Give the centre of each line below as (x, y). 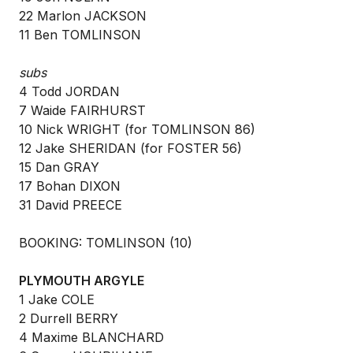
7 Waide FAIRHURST (82, 110)
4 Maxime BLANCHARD (91, 337)
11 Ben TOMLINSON (80, 35)
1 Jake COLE (57, 299)
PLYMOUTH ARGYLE (82, 281)
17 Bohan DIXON (70, 186)
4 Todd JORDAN (69, 91)
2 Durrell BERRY (69, 318)
